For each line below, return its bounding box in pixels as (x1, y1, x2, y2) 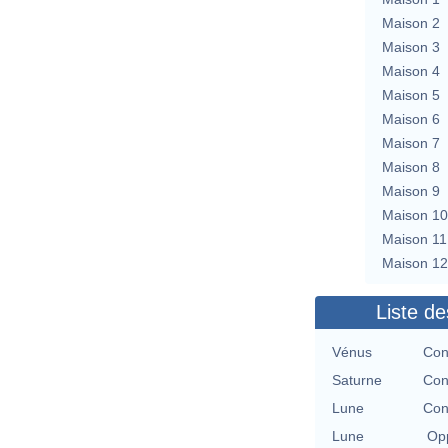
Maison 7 (382, 134, 440, 151)
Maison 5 (382, 86, 440, 103)
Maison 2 (382, 14, 440, 31)
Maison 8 (382, 158, 440, 175)
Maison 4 (382, 62, 440, 79)
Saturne (332, 371, 382, 388)
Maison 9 (382, 182, 440, 199)
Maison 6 (382, 110, 440, 127)
